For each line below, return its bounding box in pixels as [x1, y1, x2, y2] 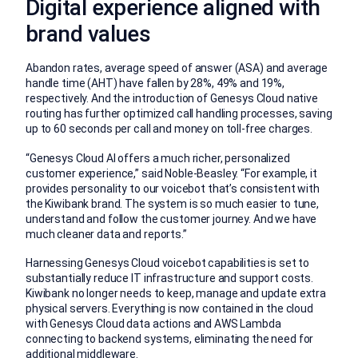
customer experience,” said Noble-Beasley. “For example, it [26, 166, 317, 180]
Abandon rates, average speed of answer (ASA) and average [26, 62, 328, 75]
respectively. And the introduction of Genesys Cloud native [26, 92, 318, 105]
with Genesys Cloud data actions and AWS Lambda [26, 317, 281, 331]
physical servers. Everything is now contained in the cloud [26, 302, 313, 316]
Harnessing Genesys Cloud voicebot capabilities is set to [26, 257, 310, 270]
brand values [26, 20, 151, 47]
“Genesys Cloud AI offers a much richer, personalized [26, 151, 290, 165]
